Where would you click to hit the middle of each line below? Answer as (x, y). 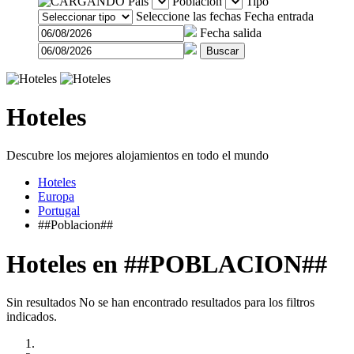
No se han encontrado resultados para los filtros (197, 303)
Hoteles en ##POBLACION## (167, 264)
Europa (56, 197)
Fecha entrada (279, 16)
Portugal (59, 211)
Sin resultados (41, 303)
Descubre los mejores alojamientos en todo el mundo (137, 156)
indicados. (32, 317)
